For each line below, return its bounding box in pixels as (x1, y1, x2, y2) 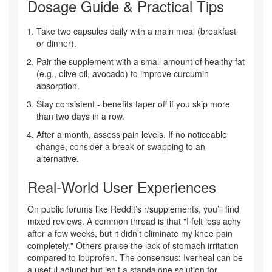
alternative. (36, 152, 79, 165)
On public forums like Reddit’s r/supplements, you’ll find (27, 203, 239, 216)
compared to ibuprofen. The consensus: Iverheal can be (27, 251, 243, 264)
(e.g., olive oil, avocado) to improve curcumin (36, 67, 209, 80)
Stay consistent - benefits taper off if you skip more (36, 98, 230, 110)
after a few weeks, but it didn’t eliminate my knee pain (27, 227, 233, 240)
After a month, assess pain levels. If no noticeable (36, 128, 227, 141)
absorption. (36, 80, 80, 92)
